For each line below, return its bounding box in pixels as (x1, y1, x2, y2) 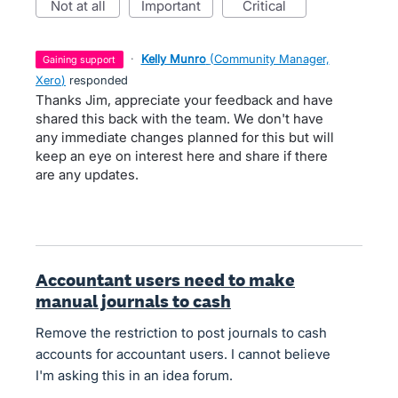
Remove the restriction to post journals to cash (36, 324, 327, 341)
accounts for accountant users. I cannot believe (36, 346, 330, 362)
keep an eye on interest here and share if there (36, 147, 328, 164)
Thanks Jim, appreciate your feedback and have (36, 92, 333, 108)
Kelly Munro (140, 52, 206, 66)
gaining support (50, 53, 116, 66)
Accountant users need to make (36, 268, 295, 291)
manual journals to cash (36, 290, 231, 313)
